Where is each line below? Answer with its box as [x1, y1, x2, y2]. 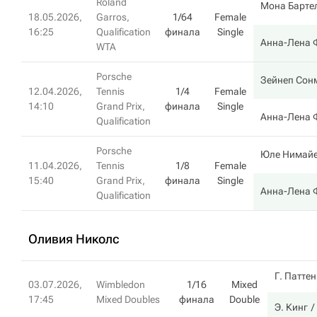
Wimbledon [96, 279, 145, 290]
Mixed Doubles [96, 294, 160, 305]
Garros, [96, 11, 129, 23]
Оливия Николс [28, 231, 120, 246]
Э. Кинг [275, 301, 308, 313]
